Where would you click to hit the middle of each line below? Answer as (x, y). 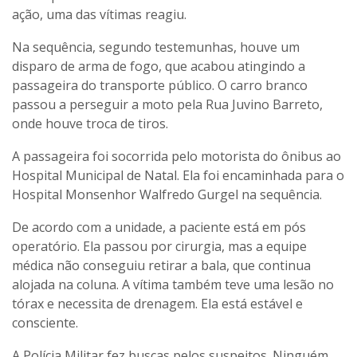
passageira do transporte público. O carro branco (160, 85)
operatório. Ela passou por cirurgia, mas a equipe (159, 246)
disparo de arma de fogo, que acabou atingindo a (159, 66)
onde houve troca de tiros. (90, 123)
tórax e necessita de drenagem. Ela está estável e (157, 303)
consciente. (45, 322)
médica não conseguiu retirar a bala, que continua (161, 265)
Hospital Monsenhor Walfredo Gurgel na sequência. (167, 194)
